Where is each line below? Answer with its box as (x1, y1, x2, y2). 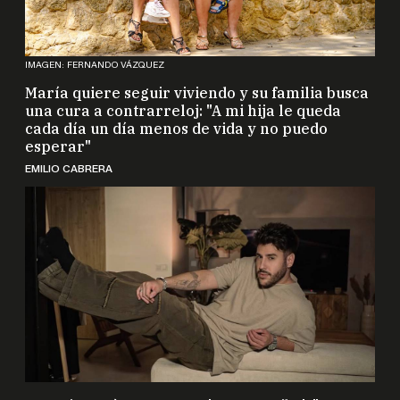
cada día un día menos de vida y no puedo (25, 109, 328, 128)
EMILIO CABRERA (25, 151, 112, 165)
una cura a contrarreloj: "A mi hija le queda (25, 91, 341, 110)
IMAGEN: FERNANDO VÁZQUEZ (25, 48, 164, 61)
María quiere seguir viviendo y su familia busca (25, 73, 369, 92)
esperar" (25, 127, 91, 146)
